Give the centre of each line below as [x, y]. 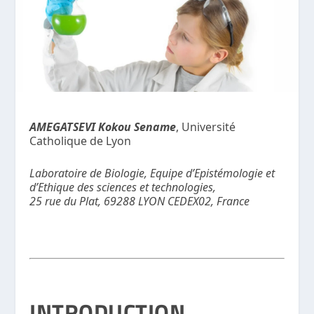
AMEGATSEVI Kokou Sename [103, 127]
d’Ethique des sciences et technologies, [123, 187]
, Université [206, 127]
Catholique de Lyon [81, 141]
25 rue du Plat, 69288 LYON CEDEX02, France [140, 201]
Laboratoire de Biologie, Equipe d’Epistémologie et [152, 173]
